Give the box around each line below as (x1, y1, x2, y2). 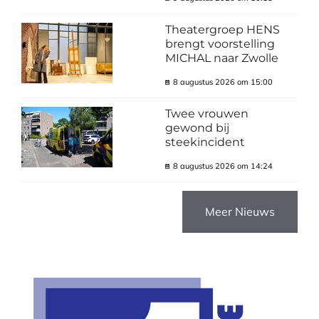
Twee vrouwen (164, 106, 249, 120)
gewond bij (164, 120, 229, 135)
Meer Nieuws (205, 204, 275, 219)
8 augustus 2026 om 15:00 (172, 76, 273, 87)
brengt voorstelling (164, 36, 275, 51)
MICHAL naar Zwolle (164, 51, 278, 65)
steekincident (164, 135, 245, 149)
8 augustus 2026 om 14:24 (172, 160, 273, 171)
